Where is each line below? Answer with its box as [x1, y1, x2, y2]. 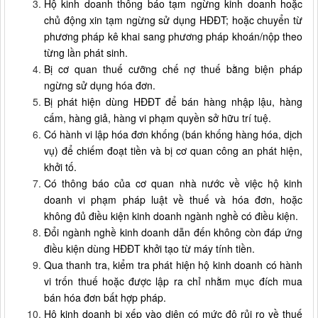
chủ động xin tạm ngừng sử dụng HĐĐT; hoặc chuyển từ [44, 12, 302, 27]
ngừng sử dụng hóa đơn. [44, 77, 155, 92]
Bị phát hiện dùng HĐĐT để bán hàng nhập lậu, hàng [44, 94, 302, 109]
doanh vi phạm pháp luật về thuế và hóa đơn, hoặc [44, 192, 302, 207]
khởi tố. [44, 159, 77, 174]
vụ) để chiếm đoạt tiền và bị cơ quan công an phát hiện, [44, 143, 302, 158]
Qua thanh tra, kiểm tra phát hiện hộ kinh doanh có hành [44, 257, 302, 272]
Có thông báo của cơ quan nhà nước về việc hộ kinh [44, 175, 302, 190]
